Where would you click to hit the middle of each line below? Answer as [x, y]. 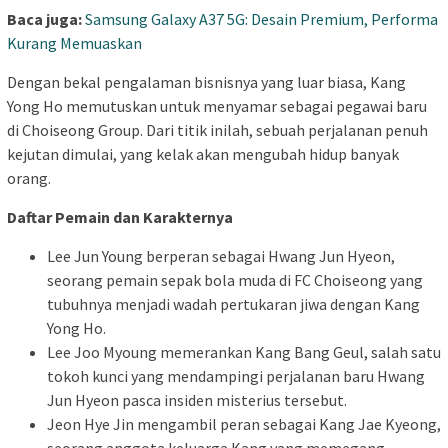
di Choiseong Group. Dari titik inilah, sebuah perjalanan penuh [217, 130]
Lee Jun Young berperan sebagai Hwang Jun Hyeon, [221, 256]
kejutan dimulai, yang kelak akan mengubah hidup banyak [203, 154]
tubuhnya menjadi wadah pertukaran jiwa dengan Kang [233, 304]
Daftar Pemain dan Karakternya [120, 217]
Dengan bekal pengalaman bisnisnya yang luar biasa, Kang [206, 82]
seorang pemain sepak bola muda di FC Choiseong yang [235, 280]
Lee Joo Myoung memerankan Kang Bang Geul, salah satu [244, 352]
